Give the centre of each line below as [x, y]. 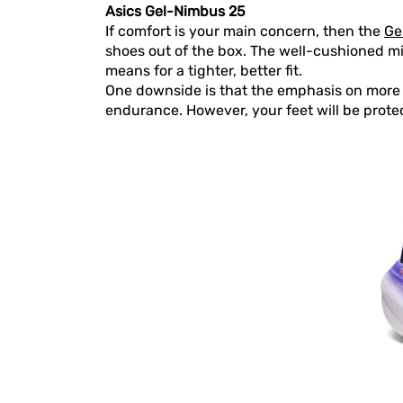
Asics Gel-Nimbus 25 [175, 11]
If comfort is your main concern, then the [245, 31]
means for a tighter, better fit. [204, 71]
